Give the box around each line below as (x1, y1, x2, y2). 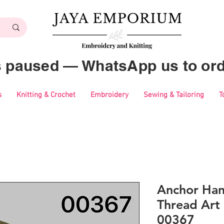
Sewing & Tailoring (143, 90, 204, 100)
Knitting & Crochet (16, 90, 75, 100)
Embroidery (90, 90, 128, 100)
